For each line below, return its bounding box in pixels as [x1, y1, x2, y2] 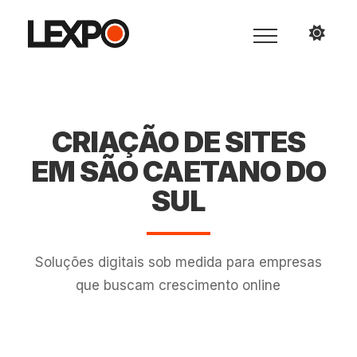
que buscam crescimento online [76, 277, 281, 293]
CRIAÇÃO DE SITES [51, 124, 305, 159]
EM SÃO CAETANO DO [30, 154, 326, 189]
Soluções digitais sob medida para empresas [34, 254, 322, 270]
